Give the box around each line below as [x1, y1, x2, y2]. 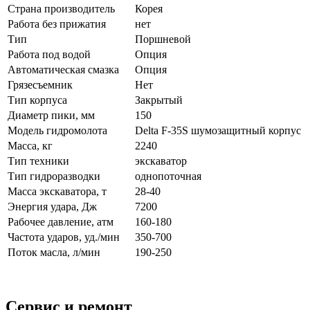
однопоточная [135, 170, 201, 182]
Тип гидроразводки [8, 170, 100, 182]
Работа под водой [8, 48, 91, 60]
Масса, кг [8, 139, 53, 152]
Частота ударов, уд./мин [8, 230, 120, 243]
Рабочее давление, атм [8, 215, 113, 228]
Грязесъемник [8, 78, 73, 91]
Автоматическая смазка [8, 63, 119, 75]
